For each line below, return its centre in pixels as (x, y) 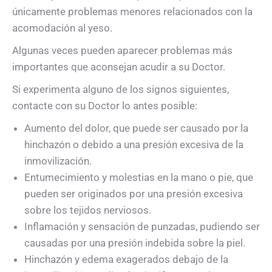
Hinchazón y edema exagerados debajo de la (126, 259)
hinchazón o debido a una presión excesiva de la (134, 144)
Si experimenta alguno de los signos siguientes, (121, 89)
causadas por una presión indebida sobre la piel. (135, 243)
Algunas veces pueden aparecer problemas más (122, 50)
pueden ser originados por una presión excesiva (134, 193)
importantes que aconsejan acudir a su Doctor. (119, 66)
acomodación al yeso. (62, 28)
